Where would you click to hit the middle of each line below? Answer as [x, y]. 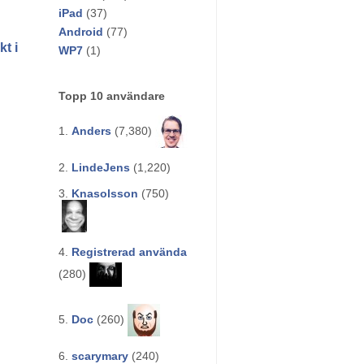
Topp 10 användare [112, 96]
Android [81, 32]
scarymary [100, 356]
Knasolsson [105, 193]
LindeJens [101, 167]
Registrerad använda [129, 252]
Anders [91, 130]
